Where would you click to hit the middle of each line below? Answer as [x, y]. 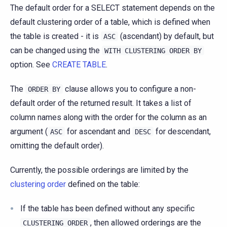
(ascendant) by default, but [166, 36]
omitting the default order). [57, 146]
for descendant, [182, 132]
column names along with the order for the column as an [108, 118]
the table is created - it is [55, 36]
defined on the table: [103, 184]
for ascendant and [99, 132]
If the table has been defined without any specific [107, 209]
